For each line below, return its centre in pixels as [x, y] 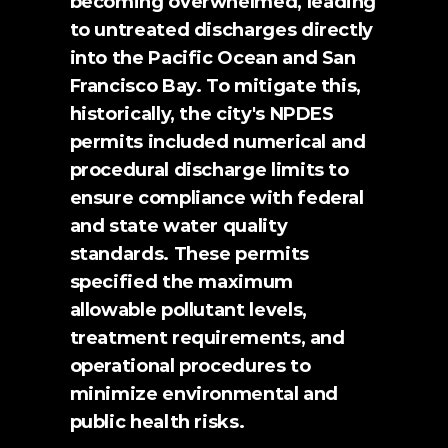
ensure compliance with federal [216, 198]
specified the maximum [181, 282]
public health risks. [157, 422]
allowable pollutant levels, [188, 310]
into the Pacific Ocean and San [212, 58]
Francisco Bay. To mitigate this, [215, 86]
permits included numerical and [217, 142]
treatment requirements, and [207, 338]
